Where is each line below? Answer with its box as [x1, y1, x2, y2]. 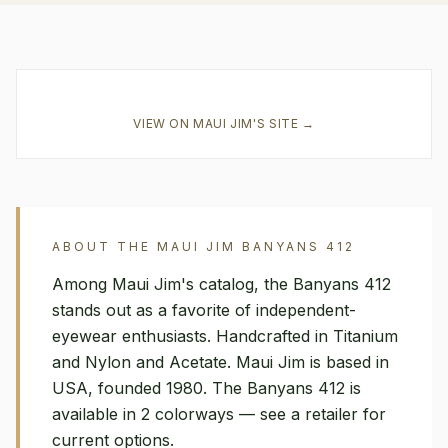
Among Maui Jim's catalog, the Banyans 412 [52, 274, 391, 294]
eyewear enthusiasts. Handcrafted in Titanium [52, 326, 398, 346]
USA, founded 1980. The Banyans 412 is [52, 378, 361, 398]
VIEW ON [133, 116, 194, 131]
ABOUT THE [52, 239, 157, 254]
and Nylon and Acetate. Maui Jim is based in [52, 352, 389, 372]
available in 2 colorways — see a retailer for [52, 404, 386, 424]
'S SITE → [253, 116, 315, 131]
